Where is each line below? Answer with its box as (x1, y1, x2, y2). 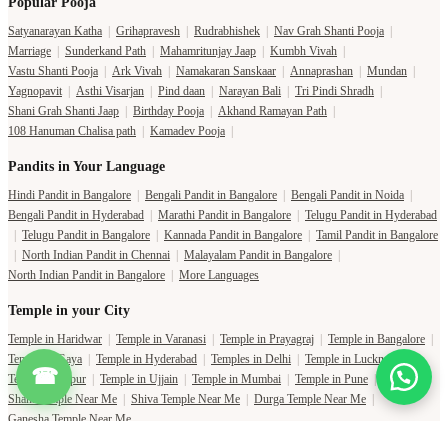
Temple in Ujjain (100, 372, 178, 387)
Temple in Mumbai (192, 372, 281, 387)
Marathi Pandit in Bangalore (158, 208, 291, 223)
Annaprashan (290, 64, 353, 79)
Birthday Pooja (133, 104, 204, 119)
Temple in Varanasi (116, 332, 206, 347)
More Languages (179, 268, 259, 283)
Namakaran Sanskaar (176, 64, 276, 79)
